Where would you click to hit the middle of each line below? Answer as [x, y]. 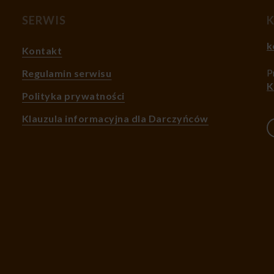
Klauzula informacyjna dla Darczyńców [115, 118]
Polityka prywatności [73, 95]
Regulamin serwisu [67, 73]
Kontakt [42, 50]
